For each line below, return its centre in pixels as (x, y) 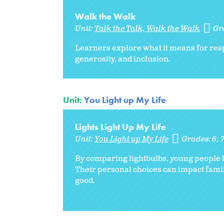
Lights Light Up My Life (120, 126)
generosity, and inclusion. (123, 59)
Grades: (197, 139)
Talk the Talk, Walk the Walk (147, 28)
